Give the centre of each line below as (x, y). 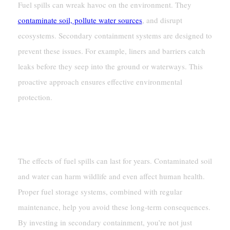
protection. (35, 97)
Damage (37, 137)
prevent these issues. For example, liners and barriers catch (111, 51)
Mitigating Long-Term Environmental (110, 120)
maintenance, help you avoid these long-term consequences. (114, 207)
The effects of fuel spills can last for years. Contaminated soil (115, 160)
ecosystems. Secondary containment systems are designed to (115, 35)
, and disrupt (162, 20)
